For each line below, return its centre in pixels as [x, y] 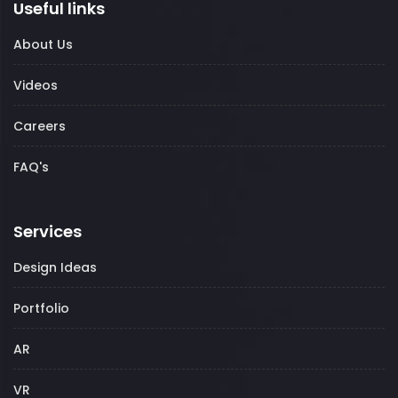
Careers [40, 127]
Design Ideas [55, 268]
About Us [43, 45]
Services [48, 232]
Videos [36, 86]
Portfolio [41, 309]
